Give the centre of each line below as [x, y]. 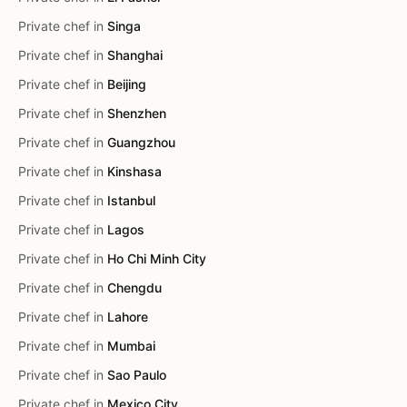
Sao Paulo [137, 375]
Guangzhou [141, 142]
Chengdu [134, 288]
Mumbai [131, 346]
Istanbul [131, 200]
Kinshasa [134, 171]
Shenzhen [137, 113]
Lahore [128, 317]
